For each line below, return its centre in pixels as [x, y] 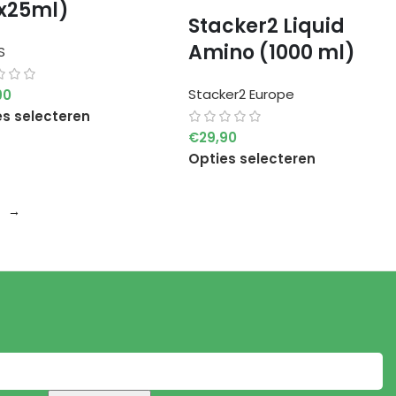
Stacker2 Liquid [266, 26]
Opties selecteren [251, 158]
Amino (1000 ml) [271, 52]
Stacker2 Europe [241, 94]
